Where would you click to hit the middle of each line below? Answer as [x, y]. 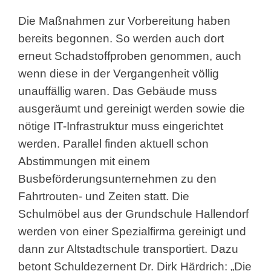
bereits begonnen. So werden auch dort [121, 38]
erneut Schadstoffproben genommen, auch [130, 56]
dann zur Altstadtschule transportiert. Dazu [128, 249]
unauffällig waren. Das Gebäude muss [118, 91]
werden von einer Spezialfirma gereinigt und [132, 231]
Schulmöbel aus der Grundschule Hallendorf [133, 214]
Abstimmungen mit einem [84, 161]
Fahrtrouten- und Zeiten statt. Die [104, 196]
